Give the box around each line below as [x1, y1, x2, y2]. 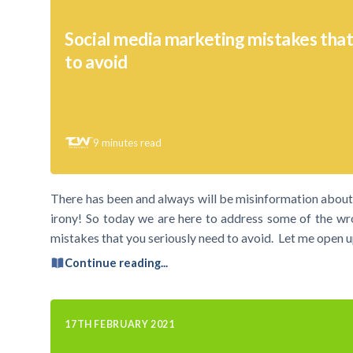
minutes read [102, 136, 162, 149]
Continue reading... [65, 256, 169, 270]
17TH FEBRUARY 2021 [65, 318, 175, 330]
